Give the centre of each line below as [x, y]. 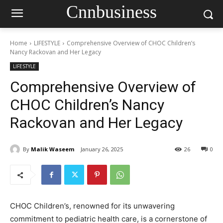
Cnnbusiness [111, 12]
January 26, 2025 [102, 149]
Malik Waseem [53, 149]
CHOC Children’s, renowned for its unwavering [92, 206]
